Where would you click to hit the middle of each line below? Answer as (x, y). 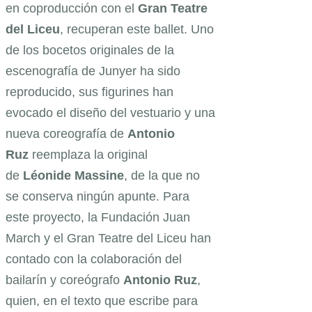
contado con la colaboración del (94, 259)
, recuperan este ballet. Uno (137, 29)
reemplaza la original (88, 154)
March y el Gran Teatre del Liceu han (108, 238)
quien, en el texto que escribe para (102, 301)
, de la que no (162, 175)
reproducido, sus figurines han (89, 92)
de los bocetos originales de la (90, 50)
